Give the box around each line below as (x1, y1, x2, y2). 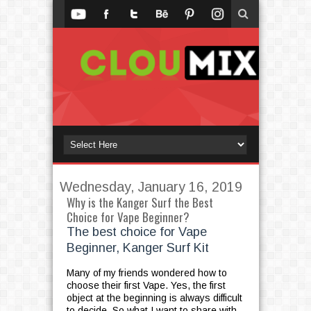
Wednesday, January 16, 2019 (59, 179, 242, 195)
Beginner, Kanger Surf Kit (66, 241, 209, 255)
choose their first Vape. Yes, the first (66, 280, 226, 292)
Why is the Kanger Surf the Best (66, 194, 213, 212)
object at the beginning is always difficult (66, 292, 242, 304)
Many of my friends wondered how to (66, 267, 227, 279)
